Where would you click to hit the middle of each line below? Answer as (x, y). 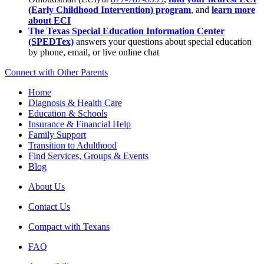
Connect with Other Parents (56, 72)
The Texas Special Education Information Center (126, 31)
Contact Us (49, 207)
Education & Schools (68, 114)
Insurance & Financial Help (80, 124)
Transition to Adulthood (72, 146)
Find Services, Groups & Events (88, 156)
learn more (233, 10)
